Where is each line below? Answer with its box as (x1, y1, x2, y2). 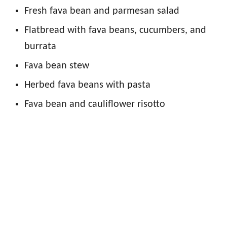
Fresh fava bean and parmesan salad (24, 6, 179, 16)
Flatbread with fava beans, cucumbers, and (24, 25, 206, 35)
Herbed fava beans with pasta (24, 80, 150, 90)
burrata (24, 41, 56, 52)
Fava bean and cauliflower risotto (24, 99, 165, 109)
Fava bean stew (24, 60, 89, 71)
